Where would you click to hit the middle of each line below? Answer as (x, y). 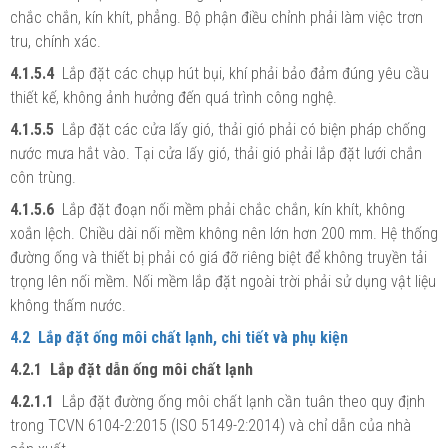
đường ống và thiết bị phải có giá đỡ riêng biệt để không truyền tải (218, 257)
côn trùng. (43, 177)
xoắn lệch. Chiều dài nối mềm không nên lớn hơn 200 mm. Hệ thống (224, 233)
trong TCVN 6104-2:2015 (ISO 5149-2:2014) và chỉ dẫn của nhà (210, 425)
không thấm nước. (68, 305)
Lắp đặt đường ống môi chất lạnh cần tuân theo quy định (241, 401)
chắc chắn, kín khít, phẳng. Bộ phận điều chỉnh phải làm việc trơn (216, 17)
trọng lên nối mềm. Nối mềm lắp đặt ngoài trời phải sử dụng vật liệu (223, 281)
